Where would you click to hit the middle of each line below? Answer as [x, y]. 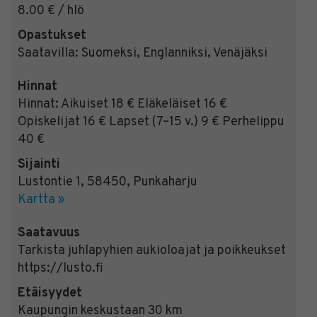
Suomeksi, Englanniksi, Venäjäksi [173, 53]
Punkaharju [165, 182]
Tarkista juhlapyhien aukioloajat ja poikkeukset [152, 250]
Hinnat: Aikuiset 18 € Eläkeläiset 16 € [122, 104]
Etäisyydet [50, 293]
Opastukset [52, 35]
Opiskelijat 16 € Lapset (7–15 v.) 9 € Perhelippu [151, 122]
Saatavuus [49, 233]
